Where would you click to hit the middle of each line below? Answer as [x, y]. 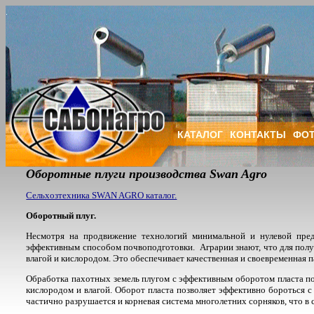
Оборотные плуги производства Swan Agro [147, 174]
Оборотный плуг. [61, 216]
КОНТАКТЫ [258, 135]
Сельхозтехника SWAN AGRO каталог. [102, 195]
